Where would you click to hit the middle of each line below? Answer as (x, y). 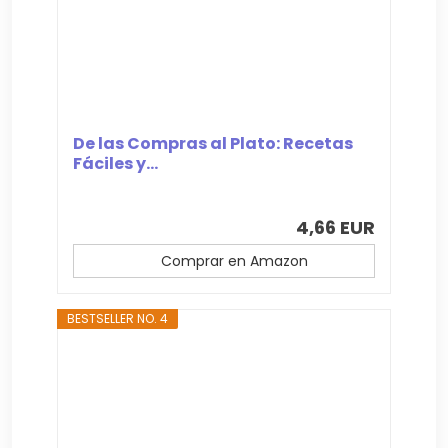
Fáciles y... (116, 163)
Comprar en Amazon (234, 260)
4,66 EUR (335, 227)
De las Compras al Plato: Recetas (213, 143)
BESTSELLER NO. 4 (118, 318)
